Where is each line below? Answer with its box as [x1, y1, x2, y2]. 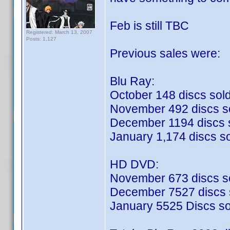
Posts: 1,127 [26, 36, 56, 42]
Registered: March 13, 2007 [26, 29, 92, 35]
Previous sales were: [110, 47, 220, 60]
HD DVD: [110, 158, 159, 171]
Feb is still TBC [110, 19, 189, 32]
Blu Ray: [110, 74, 155, 88]
